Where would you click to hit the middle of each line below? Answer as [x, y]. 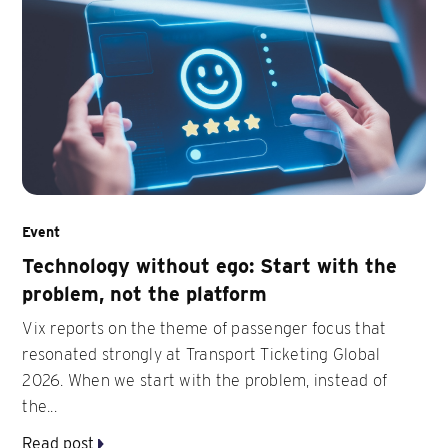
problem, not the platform [145, 293]
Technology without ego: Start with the [210, 265]
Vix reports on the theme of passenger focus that [204, 328]
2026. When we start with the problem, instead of [205, 380]
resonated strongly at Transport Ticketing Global [201, 354]
